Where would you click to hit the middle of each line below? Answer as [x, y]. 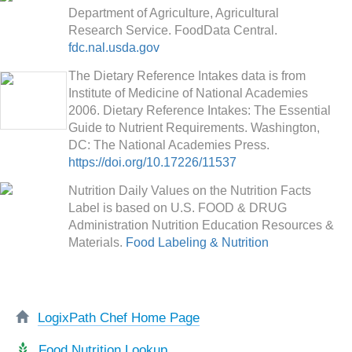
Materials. [97, 242]
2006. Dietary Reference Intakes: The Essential [200, 110]
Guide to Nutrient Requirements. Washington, [194, 128]
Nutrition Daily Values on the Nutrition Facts [190, 191]
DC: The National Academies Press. [169, 145]
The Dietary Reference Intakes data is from [187, 76]
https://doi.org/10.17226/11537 [152, 162]
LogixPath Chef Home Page [119, 317]
